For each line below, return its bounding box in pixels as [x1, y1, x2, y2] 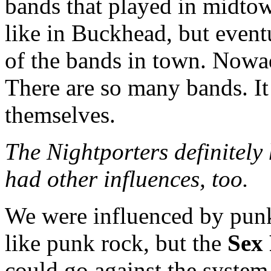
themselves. [5, 101, 116, 128]
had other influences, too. [5, 165, 255, 192]
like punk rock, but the [5, 229, 227, 256]
